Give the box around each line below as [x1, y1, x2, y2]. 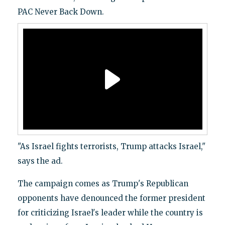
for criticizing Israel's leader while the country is [17, 208, 203, 218]
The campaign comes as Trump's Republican [17, 179, 188, 189]
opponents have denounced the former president [17, 193, 205, 203]
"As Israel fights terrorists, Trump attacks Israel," [17, 142, 205, 152]
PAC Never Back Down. [17, 7, 104, 17]
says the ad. [17, 156, 63, 166]
